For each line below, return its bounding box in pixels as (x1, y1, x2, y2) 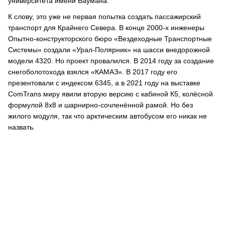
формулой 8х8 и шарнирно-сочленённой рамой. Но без (8, 101, 193, 109)
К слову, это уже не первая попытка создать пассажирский (8, 13, 201, 21)
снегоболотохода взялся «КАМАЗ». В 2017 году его (8, 68, 177, 76)
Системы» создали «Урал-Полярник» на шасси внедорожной (8, 46, 210, 54)
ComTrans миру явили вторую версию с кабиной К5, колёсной (8, 90, 213, 98)
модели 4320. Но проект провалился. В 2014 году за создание (8, 57, 214, 65)
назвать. (8, 123, 39, 131)
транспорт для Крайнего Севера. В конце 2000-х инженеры (8, 24, 204, 32)
